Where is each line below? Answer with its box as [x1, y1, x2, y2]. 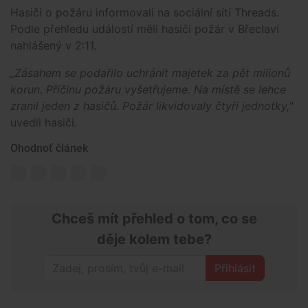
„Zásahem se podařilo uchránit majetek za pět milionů [10, 66, 290, 80]
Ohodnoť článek [10, 142, 88, 155]
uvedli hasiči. [10, 115, 77, 130]
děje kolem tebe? [96, 231, 212, 248]
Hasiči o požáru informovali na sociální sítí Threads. [10, 5, 279, 20]
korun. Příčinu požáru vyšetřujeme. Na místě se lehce [10, 82, 286, 97]
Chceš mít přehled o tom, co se [51, 210, 257, 228]
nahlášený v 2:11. [10, 38, 96, 53]
